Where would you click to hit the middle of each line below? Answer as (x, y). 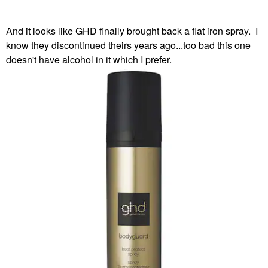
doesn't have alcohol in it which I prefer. (89, 59)
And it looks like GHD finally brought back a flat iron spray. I (132, 31)
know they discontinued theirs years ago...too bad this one (128, 45)
